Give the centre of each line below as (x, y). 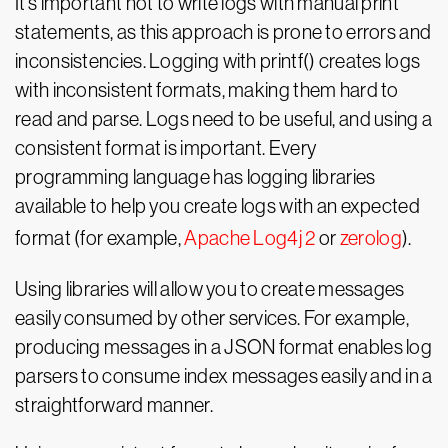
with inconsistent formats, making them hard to (207, 90)
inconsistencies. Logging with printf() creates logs (218, 61)
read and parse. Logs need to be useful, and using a (224, 119)
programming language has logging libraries (195, 177)
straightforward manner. (114, 405)
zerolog (370, 238)
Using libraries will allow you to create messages (210, 289)
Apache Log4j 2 (250, 238)
